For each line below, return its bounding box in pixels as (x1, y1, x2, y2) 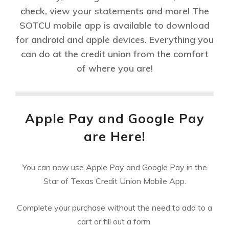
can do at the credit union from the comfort (20, 48, 209, 60)
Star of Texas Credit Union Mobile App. (43, 175, 186, 186)
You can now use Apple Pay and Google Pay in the (22, 162, 207, 172)
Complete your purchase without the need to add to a (17, 202, 212, 213)
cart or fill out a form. (77, 216, 152, 226)
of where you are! (76, 62, 153, 74)
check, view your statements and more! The (20, 5, 209, 17)
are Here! (83, 128, 146, 144)
